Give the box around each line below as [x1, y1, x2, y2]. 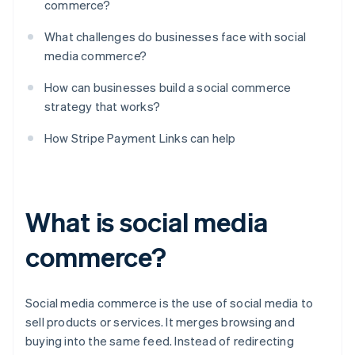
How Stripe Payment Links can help [44, 130, 236, 147]
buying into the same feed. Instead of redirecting [25, 333, 294, 349]
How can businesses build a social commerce [44, 79, 292, 96]
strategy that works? [44, 98, 160, 115]
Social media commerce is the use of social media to [25, 295, 314, 311]
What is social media [25, 204, 268, 239]
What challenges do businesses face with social [44, 29, 307, 45]
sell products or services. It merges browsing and [25, 314, 295, 330]
